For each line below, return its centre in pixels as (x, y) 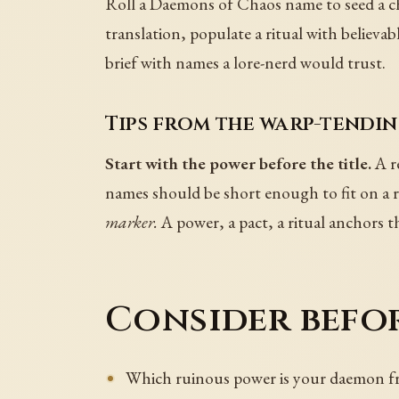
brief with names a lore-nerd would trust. (245, 62)
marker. (131, 221)
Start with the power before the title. (238, 163)
